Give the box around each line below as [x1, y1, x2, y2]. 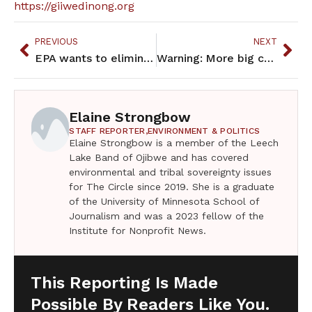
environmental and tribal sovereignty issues [69, 166, 272, 178]
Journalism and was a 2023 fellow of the [69, 210, 265, 222]
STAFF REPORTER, [69, 126, 148, 136]
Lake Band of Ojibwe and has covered [69, 152, 249, 164]
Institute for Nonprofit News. [69, 225, 207, 237]
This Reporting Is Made [31, 273, 218, 293]
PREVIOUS [35, 36, 78, 47]
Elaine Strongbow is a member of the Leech [69, 137, 279, 149]
